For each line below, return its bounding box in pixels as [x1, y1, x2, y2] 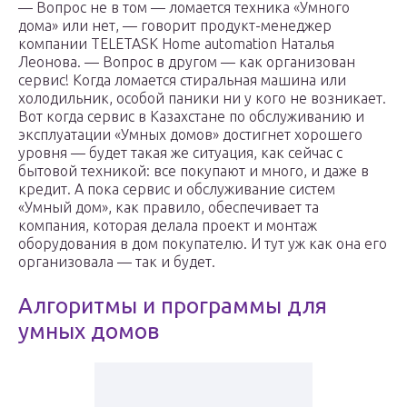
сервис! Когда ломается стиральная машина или [18, 72, 346, 89]
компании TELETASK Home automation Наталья [18, 35, 334, 53]
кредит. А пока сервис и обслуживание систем [18, 181, 335, 198]
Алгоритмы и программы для [18, 293, 327, 319]
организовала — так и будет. [18, 253, 215, 271]
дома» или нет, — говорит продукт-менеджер [18, 17, 332, 35]
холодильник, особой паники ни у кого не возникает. [18, 90, 386, 107]
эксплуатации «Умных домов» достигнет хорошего [18, 126, 362, 144]
